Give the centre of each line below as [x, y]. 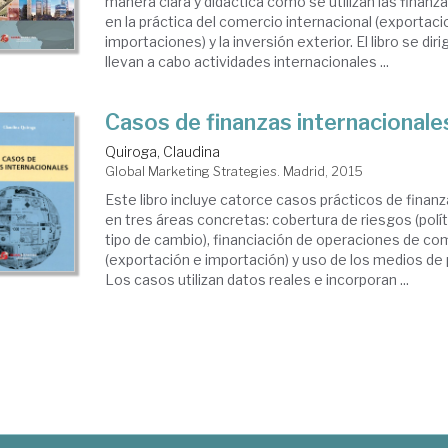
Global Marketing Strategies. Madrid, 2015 [234, 171]
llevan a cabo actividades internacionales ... [247, 61]
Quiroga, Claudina [163, 151]
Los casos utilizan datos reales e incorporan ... [257, 279]
